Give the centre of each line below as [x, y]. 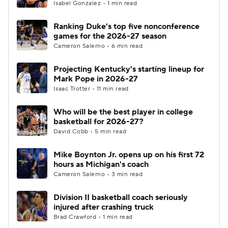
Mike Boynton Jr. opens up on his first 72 [129, 155]
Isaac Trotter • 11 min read [91, 89]
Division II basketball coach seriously [121, 197]
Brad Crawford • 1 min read [93, 217]
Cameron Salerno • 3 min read [98, 174]
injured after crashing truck [104, 207]
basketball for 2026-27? [98, 122]
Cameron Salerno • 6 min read [98, 46]
